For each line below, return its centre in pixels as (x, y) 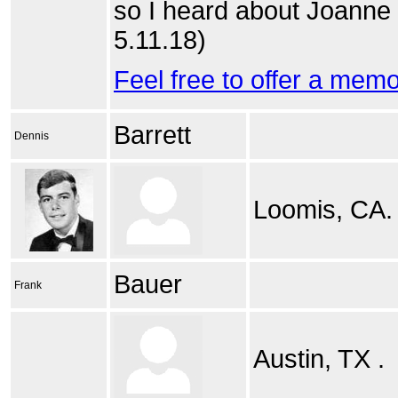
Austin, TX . (319, 359)
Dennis (32, 136)
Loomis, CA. (323, 210)
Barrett (152, 135)
